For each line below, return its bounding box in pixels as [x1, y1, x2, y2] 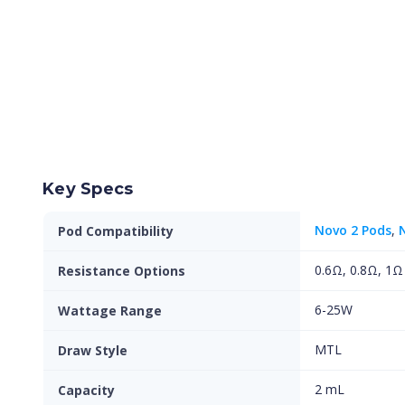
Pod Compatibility [58, 222, 174, 240]
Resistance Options [58, 262, 185, 279]
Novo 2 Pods [315, 221, 391, 239]
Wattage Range [58, 302, 162, 319]
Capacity [58, 381, 115, 399]
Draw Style [58, 342, 127, 359]
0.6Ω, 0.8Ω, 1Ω [315, 261, 403, 278]
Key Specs [42, 179, 134, 199]
